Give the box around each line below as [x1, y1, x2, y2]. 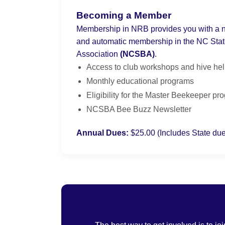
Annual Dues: [76, 129, 129, 138]
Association [76, 50, 120, 59]
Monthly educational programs [86, 77, 194, 86]
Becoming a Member [76, 10, 171, 21]
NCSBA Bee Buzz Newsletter [86, 105, 191, 114]
